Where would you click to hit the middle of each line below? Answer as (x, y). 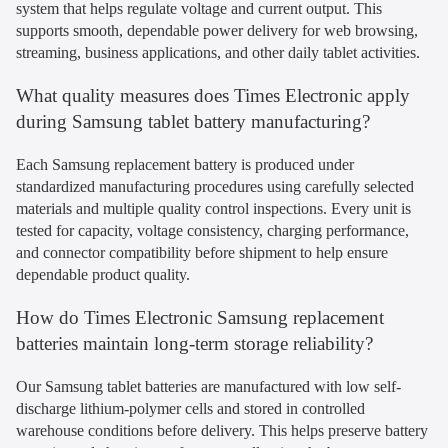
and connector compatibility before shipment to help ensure (202, 252)
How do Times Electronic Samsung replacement (200, 317)
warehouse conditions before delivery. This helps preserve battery (222, 430)
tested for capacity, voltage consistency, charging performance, (212, 230)
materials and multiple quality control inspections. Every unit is (213, 208)
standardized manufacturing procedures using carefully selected (215, 186)
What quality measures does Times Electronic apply (213, 95)
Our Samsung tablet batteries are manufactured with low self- (208, 386)
